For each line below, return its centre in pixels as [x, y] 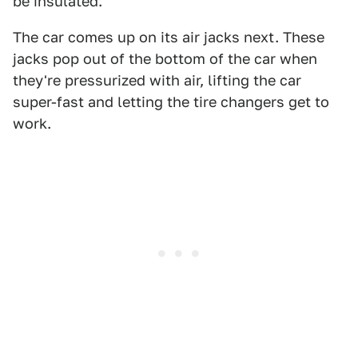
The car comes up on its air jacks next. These [169, 37]
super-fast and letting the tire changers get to [171, 102]
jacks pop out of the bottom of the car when [165, 59]
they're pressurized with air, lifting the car [157, 80]
